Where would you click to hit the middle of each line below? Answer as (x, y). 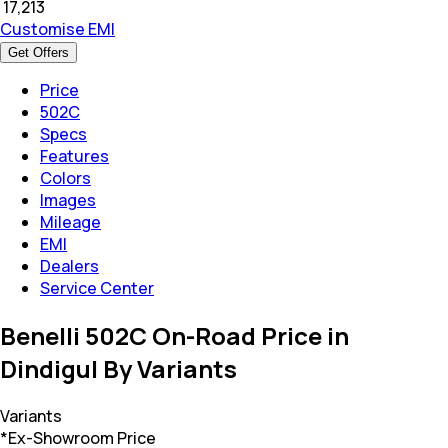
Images (68, 199)
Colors (65, 177)
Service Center (97, 287)
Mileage (70, 221)
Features (74, 155)
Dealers (69, 265)
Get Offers (38, 52)
